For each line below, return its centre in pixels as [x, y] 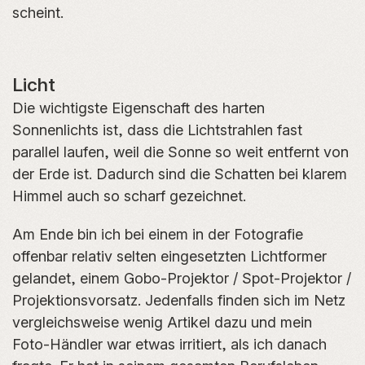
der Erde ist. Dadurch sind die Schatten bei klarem [180, 174]
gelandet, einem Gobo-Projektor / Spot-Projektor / [182, 279]
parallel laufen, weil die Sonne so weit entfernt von [180, 152]
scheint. [38, 13]
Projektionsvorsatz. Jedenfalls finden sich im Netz [179, 301]
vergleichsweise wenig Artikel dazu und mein [162, 323]
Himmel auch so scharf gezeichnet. [129, 196]
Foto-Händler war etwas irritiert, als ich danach [169, 345]
